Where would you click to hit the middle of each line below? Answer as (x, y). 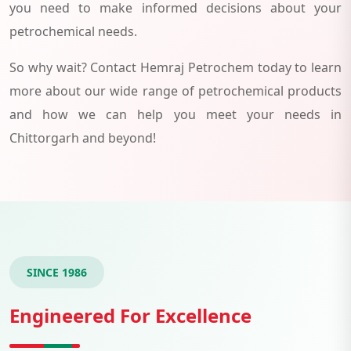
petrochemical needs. (73, 31)
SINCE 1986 (57, 272)
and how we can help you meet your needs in (175, 114)
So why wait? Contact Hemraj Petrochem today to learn (175, 67)
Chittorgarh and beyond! (83, 138)
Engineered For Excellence (130, 315)
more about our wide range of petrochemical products (175, 90)
